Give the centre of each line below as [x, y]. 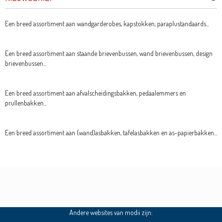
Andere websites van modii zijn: [111, 213]
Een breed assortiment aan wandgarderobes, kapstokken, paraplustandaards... [107, 24]
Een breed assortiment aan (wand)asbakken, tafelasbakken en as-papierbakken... [111, 133]
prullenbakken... [26, 103]
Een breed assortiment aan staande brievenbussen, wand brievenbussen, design [109, 54]
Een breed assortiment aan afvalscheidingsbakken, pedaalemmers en [95, 93]
